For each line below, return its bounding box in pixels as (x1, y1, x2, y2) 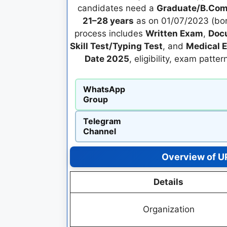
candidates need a (77, 3, 157, 13)
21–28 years (82, 16, 134, 26)
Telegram (83, 116, 121, 126)
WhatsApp (83, 84, 125, 94)
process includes (74, 28, 145, 39)
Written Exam (145, 28, 203, 39)
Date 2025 (84, 54, 129, 64)
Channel (83, 126, 116, 136)
